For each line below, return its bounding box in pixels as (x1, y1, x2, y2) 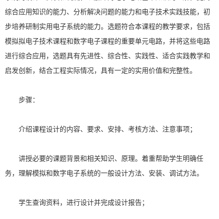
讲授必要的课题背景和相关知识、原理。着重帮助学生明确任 (19, 155, 203, 163)
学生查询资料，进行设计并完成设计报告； (19, 199, 149, 207)
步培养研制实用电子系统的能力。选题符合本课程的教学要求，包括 (5, 23, 210, 31)
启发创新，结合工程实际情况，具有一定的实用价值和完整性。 (5, 67, 197, 75)
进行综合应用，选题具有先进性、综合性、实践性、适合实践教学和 (5, 52, 210, 60)
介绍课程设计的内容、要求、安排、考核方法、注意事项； (19, 126, 197, 133)
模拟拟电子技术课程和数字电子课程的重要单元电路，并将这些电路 (5, 38, 210, 45)
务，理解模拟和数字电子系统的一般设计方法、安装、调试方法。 (5, 170, 203, 177)
